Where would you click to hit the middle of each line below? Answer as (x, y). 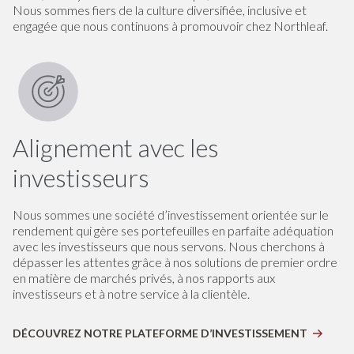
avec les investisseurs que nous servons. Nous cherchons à (169, 247)
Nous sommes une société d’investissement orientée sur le (171, 215)
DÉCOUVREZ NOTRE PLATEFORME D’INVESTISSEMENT (160, 333)
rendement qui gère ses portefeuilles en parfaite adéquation (173, 231)
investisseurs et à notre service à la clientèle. (131, 294)
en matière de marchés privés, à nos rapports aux (144, 278)
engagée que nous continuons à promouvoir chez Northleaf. (170, 25)
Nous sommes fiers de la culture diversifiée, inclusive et (160, 9)
